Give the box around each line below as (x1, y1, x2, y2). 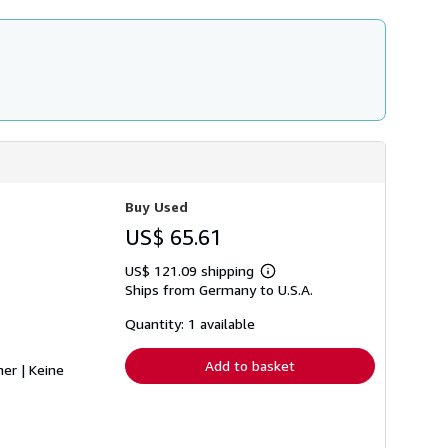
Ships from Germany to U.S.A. (125, 281, 313, 299)
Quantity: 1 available (125, 315, 255, 333)
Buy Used (125, 198, 188, 216)
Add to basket (205, 357, 295, 375)
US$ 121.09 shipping (125, 262, 258, 280)
